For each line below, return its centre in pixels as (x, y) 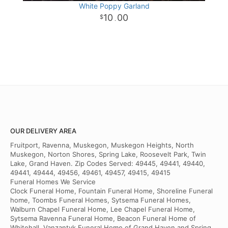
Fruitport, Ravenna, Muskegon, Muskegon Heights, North (102, 145)
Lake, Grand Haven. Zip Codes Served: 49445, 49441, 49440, (108, 164)
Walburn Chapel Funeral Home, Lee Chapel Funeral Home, (103, 209)
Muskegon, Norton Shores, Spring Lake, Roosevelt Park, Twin (108, 154)
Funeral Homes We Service (53, 182)
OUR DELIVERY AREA (43, 131)
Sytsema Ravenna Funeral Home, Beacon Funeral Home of (103, 219)
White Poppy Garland (114, 6)
